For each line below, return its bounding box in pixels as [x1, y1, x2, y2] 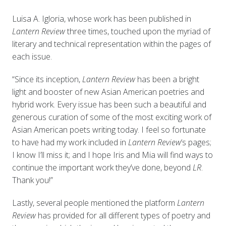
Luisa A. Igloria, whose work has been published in [12, 13, 191, 24]
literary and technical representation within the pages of [12, 38, 211, 49]
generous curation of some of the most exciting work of [12, 111, 211, 123]
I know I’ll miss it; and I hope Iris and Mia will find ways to [12, 149, 213, 160]
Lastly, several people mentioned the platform [12, 197, 177, 208]
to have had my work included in [12, 136, 128, 148]
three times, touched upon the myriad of [65, 25, 210, 37]
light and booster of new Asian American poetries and [12, 86, 204, 97]
